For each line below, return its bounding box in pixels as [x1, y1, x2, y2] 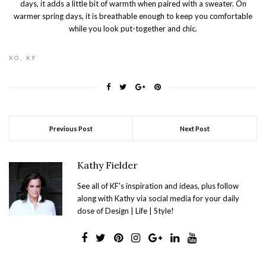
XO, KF [9, 53, 37, 61]
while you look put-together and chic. [69, 23, 197, 33]
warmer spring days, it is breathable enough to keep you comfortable [14, 11, 252, 21]
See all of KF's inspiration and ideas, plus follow [77, 180, 239, 191]
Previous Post [49, 124, 93, 132]
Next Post [180, 124, 210, 132]
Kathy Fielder [77, 159, 138, 171]
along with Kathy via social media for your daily [77, 193, 239, 203]
